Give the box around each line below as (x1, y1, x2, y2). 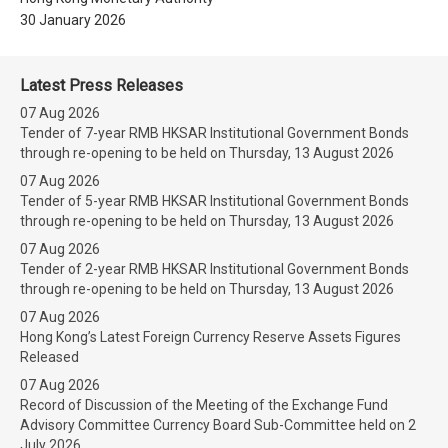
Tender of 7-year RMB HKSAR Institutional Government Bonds (20, 125, 409, 141)
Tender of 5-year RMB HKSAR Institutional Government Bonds (20, 193, 409, 209)
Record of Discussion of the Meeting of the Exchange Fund (20, 397, 388, 413)
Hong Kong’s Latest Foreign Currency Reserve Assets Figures (20, 329, 401, 345)
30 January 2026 (20, 12, 126, 28)
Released (20, 349, 79, 365)
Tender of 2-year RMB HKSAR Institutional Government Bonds (20, 261, 409, 277)
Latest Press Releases (20, 76, 183, 95)
